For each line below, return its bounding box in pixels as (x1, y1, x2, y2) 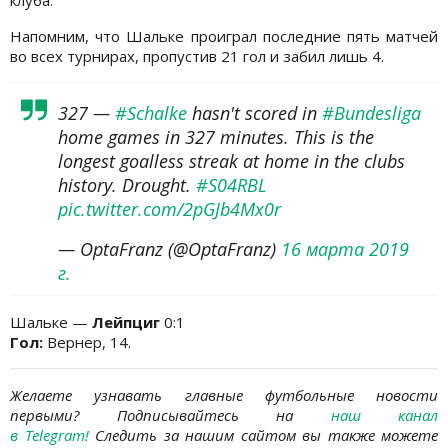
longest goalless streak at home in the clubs (58, 149, 405, 174)
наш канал (330, 405, 438, 426)
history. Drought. (58, 173, 196, 198)
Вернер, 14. (43, 332, 135, 353)
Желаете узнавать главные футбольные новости (10, 385, 438, 406)
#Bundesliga (322, 101, 421, 126)
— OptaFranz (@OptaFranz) (58, 237, 281, 262)
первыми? (10, 405, 79, 426)
